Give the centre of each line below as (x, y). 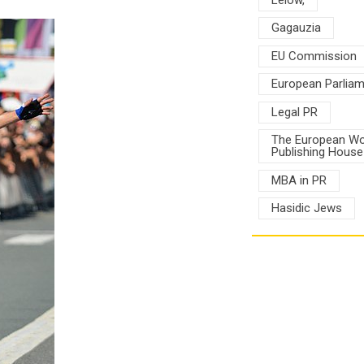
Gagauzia (296, 28)
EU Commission (314, 56)
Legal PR (294, 112)
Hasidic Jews (306, 208)
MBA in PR (299, 180)
